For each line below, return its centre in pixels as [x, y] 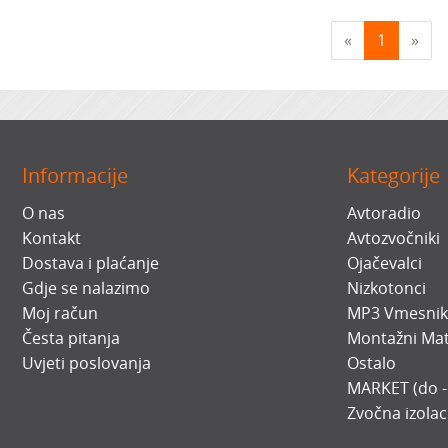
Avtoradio [384, 213]
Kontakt [52, 238]
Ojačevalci [385, 263]
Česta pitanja [71, 338]
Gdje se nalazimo [86, 288]
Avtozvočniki [394, 238]
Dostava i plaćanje [91, 263]
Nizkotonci [387, 288]
